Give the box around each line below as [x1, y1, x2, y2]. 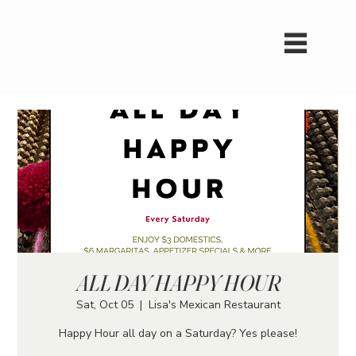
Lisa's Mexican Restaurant [148, 296, 281, 312]
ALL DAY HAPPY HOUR [75, 269, 281, 296]
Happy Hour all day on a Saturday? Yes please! [59, 325, 297, 341]
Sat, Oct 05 [75, 296, 133, 312]
